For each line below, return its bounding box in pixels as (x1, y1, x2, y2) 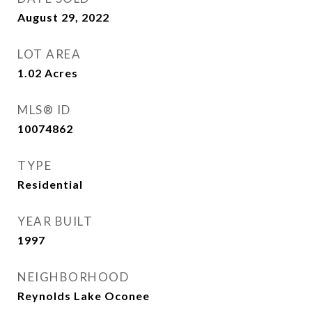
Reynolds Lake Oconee (17, 289, 150, 302)
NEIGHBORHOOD (17, 270, 129, 284)
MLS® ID (17, 102, 71, 117)
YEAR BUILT (17, 214, 93, 228)
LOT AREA (17, 47, 81, 61)
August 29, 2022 (17, 10, 109, 24)
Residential (17, 178, 83, 191)
